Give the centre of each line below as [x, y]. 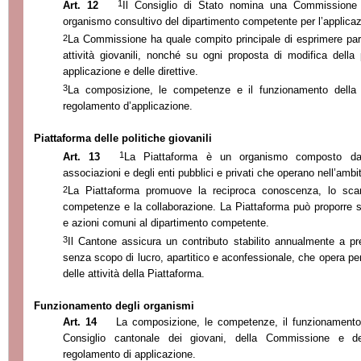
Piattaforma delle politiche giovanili [123, 139]
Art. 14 [80, 322]
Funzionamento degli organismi [114, 306]
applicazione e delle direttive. [131, 72]
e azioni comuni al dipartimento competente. [166, 223]
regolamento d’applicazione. [128, 106]
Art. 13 [82, 156]
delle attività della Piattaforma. [134, 274]
